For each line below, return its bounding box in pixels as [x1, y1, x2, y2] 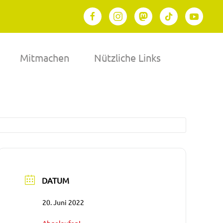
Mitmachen [20, 51, 69, 64]
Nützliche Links [94, 51, 161, 64]
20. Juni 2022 [42, 198, 85, 207]
